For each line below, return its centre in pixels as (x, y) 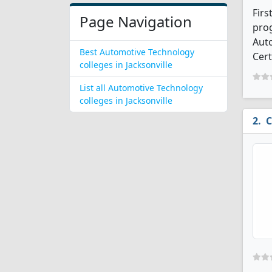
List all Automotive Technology (141, 88)
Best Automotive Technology (137, 52)
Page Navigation (136, 22)
